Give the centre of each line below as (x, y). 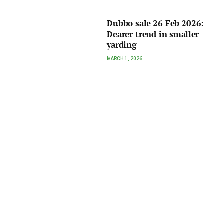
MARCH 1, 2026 (125, 58)
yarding (122, 45)
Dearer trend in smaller (153, 34)
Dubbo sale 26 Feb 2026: (155, 23)
